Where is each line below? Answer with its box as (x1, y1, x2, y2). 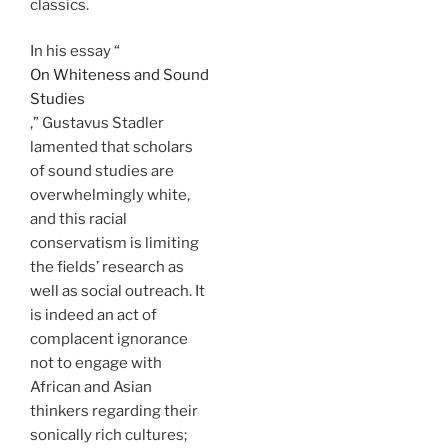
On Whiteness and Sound (30, 66, 209, 84)
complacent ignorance (30, 330, 188, 348)
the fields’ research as (30, 258, 184, 276)
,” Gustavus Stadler (30, 114, 164, 132)
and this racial (30, 210, 127, 228)
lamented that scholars (30, 138, 193, 156)
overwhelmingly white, (30, 186, 190, 204)
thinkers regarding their (30, 402, 198, 420)
